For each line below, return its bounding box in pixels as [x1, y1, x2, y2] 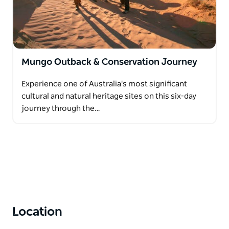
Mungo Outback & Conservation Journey [21, 57, 197, 67]
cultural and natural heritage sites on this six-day [21, 92, 196, 100]
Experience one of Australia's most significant [21, 80, 187, 88]
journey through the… [21, 104, 100, 112]
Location [12, 205, 62, 218]
